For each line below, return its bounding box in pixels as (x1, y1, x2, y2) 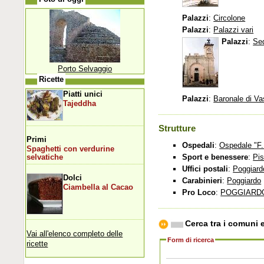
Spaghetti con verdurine (27, 144, 115, 153)
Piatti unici (63, 89, 103, 98)
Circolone (213, 14, 246, 23)
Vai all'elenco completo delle (27, 229, 123, 238)
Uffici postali (182, 164, 229, 174)
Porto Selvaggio (58, 64, 113, 73)
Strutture (159, 123, 196, 133)
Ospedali (182, 141, 215, 150)
